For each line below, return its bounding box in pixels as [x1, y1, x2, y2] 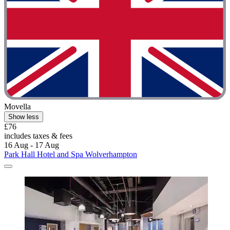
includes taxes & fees [4, 131, 72, 140]
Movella [4, 102, 31, 111]
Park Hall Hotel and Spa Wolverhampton [4, 149, 137, 159]
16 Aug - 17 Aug [4, 140, 59, 149]
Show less [8, 112, 39, 121]
